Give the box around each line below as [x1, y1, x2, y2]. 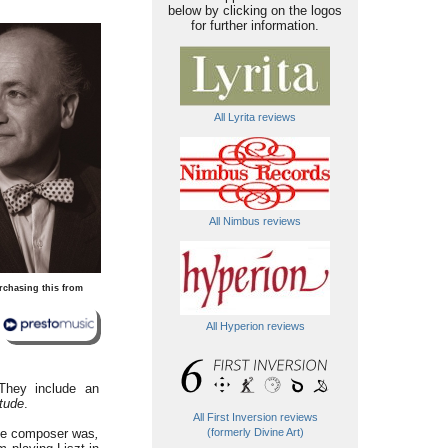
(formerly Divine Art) [206, 426, 304, 438]
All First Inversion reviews [192, 411, 318, 423]
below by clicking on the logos [168, 3, 342, 18]
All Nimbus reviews [209, 215, 301, 227]
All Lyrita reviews [214, 111, 296, 123]
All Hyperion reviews [205, 320, 305, 332]
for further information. [191, 18, 319, 33]
